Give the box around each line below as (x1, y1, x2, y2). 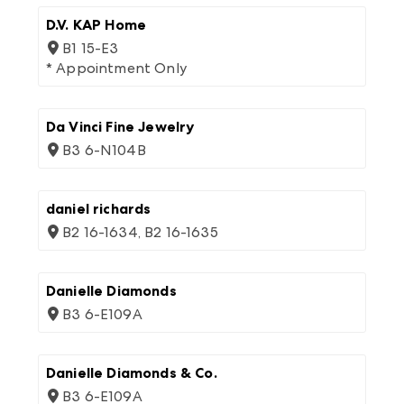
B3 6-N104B (62, 142, 146, 159)
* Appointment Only (46, 60, 187, 77)
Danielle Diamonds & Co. (46, 364, 217, 381)
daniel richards (46, 200, 151, 217)
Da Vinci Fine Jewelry (46, 118, 195, 135)
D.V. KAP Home (46, 16, 147, 33)
